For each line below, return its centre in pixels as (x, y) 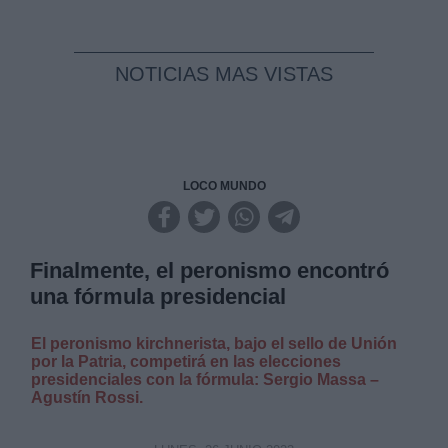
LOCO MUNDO (224, 186)
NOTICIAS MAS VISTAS (224, 74)
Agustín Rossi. (87, 397)
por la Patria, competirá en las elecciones (186, 361)
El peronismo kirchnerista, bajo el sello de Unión (214, 343)
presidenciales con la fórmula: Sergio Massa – (205, 379)
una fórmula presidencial (158, 296)
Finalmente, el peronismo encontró (210, 270)
